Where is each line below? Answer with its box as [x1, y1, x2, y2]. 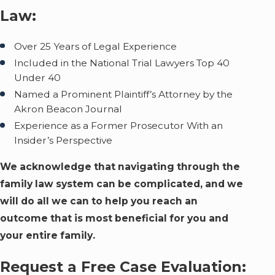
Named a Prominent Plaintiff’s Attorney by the [14, 88, 233, 100]
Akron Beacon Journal [14, 103, 123, 115]
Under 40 [14, 71, 61, 83]
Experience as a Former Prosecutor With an [14, 119, 223, 131]
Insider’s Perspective [14, 134, 113, 146]
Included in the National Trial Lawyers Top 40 [14, 56, 230, 69]
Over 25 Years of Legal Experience [14, 40, 177, 52]
